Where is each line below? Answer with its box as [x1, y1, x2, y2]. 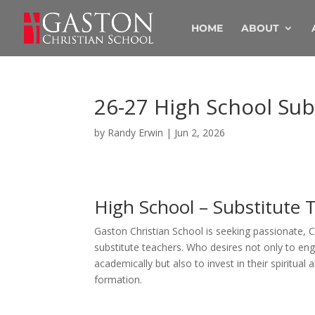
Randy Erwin [108, 126, 164, 139]
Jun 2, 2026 [174, 126, 226, 139]
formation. [94, 273, 146, 286]
